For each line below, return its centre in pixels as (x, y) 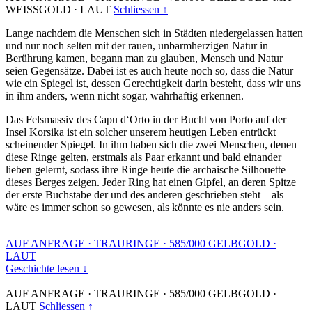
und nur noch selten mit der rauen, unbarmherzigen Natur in (137, 45)
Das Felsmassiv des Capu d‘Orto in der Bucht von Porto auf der (146, 119)
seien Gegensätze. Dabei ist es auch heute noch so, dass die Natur (149, 70)
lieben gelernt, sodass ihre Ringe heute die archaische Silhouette (146, 169)
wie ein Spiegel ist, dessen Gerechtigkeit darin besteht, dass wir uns (153, 83)
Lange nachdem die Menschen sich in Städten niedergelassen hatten (154, 33)
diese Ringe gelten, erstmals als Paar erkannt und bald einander (143, 157)
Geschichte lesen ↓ (47, 268)
